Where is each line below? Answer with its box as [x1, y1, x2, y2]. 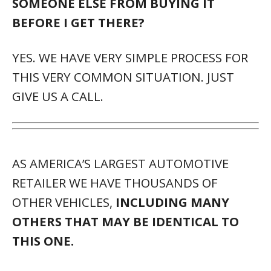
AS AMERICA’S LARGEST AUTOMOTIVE [12, 154, 229, 172]
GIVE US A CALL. [12, 87, 103, 105]
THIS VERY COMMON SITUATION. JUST [12, 68, 234, 85]
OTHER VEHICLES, [12, 193, 116, 211]
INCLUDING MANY [116, 193, 229, 211]
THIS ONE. [12, 232, 74, 249]
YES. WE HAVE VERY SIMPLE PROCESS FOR [12, 48, 248, 66]
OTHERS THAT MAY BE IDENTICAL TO [12, 212, 239, 230]
